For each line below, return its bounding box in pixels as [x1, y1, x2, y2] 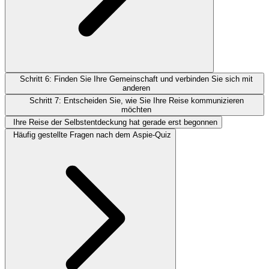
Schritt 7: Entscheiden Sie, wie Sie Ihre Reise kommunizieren [29, 95, 244, 105]
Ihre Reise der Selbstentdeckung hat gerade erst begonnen [13, 117, 217, 127]
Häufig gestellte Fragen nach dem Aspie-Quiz [13, 130, 171, 139]
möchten [121, 104, 151, 114]
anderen [122, 83, 150, 92]
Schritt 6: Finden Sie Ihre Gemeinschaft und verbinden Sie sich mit [20, 74, 253, 83]
